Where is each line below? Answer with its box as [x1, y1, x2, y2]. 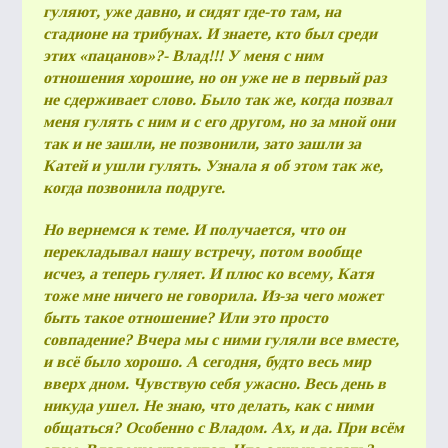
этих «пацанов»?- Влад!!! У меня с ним [42, 47, 323, 64]
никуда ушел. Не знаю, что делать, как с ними [42, 397, 373, 414]
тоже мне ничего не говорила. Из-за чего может [42, 287, 383, 304]
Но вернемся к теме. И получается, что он [42, 221, 345, 238]
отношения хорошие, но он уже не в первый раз [42, 69, 386, 86]
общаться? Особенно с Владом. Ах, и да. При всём [42, 419, 404, 436]
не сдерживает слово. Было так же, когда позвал [42, 91, 392, 108]
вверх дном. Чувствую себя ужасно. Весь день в [42, 375, 386, 392]
